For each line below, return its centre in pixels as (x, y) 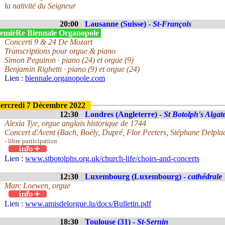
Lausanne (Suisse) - (119, 24)
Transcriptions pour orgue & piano (60, 51)
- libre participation (31, 141)
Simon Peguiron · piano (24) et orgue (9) (69, 60)
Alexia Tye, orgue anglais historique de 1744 (75, 123)
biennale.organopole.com (65, 78)
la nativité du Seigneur (40, 6)
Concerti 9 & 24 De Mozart (48, 42)
